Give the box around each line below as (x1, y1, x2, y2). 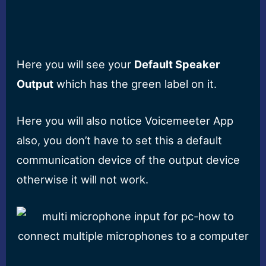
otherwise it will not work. (17, 173, 149, 186)
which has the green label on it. (53, 77, 217, 91)
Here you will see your (17, 58, 135, 71)
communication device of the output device (17, 153, 240, 167)
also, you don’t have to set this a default (17, 134, 223, 147)
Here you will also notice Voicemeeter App (17, 114, 234, 128)
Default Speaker (134, 58, 220, 71)
